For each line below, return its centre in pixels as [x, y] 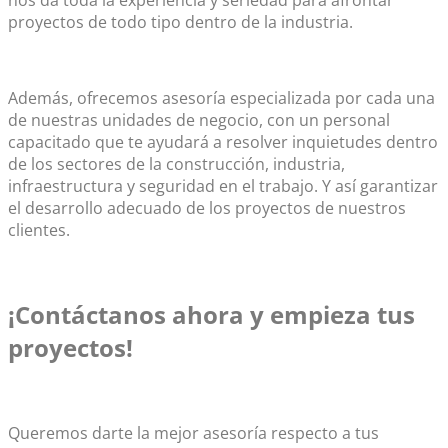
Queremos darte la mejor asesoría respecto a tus [193, 433]
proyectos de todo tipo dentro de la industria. [180, 21]
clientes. [39, 229]
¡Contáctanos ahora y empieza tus [211, 315]
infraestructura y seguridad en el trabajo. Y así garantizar [223, 185]
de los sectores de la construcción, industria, [176, 163]
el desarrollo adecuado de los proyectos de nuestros [207, 207]
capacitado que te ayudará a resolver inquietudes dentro [223, 141]
